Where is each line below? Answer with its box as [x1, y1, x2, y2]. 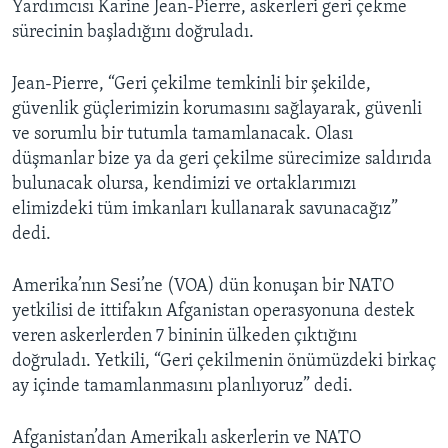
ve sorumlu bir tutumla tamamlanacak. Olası [12, 125, 353, 145]
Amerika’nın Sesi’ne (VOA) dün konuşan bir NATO [12, 277, 394, 297]
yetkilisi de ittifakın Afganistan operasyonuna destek [12, 302, 415, 322]
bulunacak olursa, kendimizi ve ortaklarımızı [12, 175, 356, 195]
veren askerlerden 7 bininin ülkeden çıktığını [12, 327, 357, 347]
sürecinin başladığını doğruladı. [12, 23, 254, 43]
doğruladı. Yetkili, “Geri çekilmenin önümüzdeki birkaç [12, 352, 436, 372]
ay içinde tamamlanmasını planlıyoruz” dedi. [12, 377, 353, 397]
